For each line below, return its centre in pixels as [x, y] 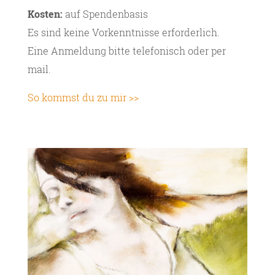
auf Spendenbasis [105, 14]
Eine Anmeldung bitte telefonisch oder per [126, 51]
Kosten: [45, 14]
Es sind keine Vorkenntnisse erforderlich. [123, 32]
